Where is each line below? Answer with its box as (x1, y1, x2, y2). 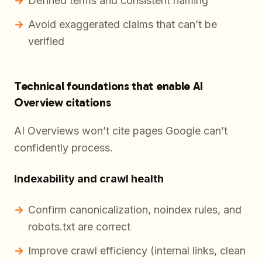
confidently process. (14, 142, 113, 154)
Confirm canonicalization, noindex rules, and (28, 204, 242, 216)
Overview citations (14, 95, 111, 110)
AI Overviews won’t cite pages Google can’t (14, 125, 227, 137)
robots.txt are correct (28, 220, 130, 233)
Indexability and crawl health (14, 173, 164, 185)
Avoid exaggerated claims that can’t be (28, 18, 217, 31)
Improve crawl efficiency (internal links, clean (28, 244, 246, 257)
